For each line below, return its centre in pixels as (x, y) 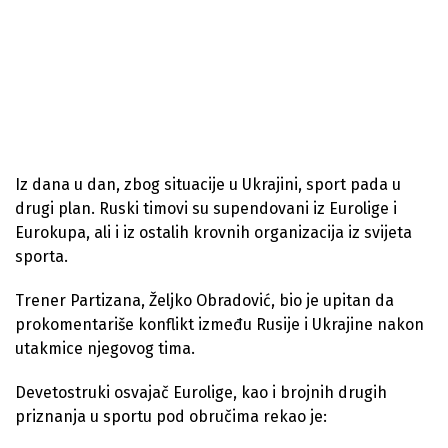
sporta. (41, 256)
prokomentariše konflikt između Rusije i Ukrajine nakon (219, 324)
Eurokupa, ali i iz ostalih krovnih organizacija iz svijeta (213, 232)
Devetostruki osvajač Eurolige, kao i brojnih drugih (201, 392)
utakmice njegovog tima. (105, 348)
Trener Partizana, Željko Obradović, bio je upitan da (204, 300)
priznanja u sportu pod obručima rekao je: (171, 416)
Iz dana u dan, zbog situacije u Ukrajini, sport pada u (208, 184)
